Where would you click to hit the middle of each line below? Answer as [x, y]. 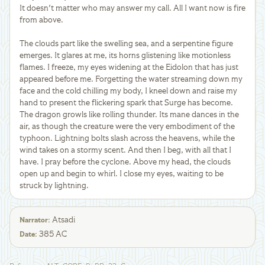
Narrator [34, 220]
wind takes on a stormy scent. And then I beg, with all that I [125, 150]
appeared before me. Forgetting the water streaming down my [131, 79]
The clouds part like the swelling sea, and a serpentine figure [126, 43]
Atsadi [64, 220]
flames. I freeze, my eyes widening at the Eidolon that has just [129, 67]
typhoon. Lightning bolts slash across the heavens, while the [127, 138]
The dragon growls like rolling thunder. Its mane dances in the [129, 114]
